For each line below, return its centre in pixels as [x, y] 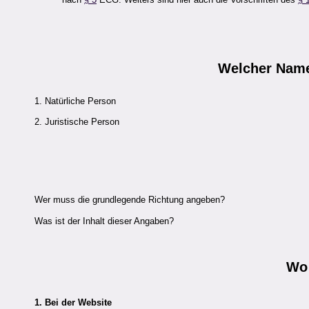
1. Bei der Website [73, 302]
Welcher [247, 69]
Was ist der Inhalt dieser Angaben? [104, 221]
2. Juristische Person [77, 121]
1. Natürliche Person [75, 101]
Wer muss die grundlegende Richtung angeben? [130, 200]
